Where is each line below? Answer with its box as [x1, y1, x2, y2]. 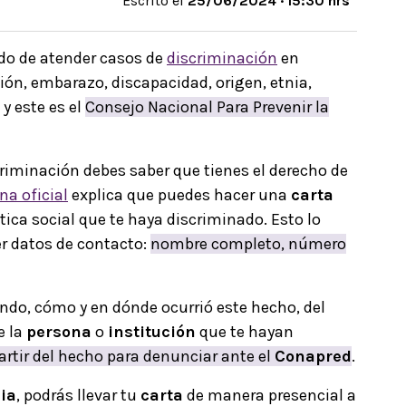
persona [26, 321, 92, 342]
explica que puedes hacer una [68, 184, 291, 205]
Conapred [275, 345, 352, 366]
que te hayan [196, 321, 294, 342]
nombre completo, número [150, 233, 346, 254]
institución [108, 321, 196, 342]
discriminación [167, 47, 277, 68]
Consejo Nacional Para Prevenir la [85, 96, 329, 117]
